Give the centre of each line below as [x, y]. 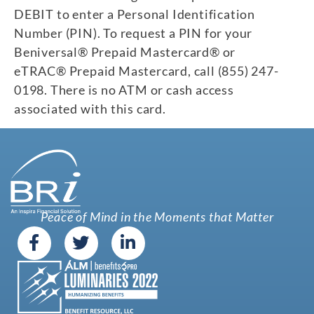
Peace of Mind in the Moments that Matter [157, 217]
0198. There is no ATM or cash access [124, 89]
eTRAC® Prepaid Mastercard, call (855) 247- [146, 70]
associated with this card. [90, 108]
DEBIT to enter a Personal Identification [135, 14]
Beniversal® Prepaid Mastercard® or [125, 52]
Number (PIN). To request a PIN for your [134, 33]
